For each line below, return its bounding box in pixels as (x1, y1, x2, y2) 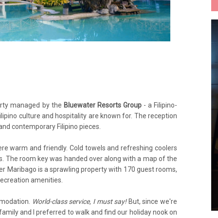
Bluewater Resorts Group (63, 101, 144, 109)
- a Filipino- (143, 101, 178, 109)
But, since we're (127, 198, 178, 205)
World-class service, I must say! (32, 198, 127, 205)
